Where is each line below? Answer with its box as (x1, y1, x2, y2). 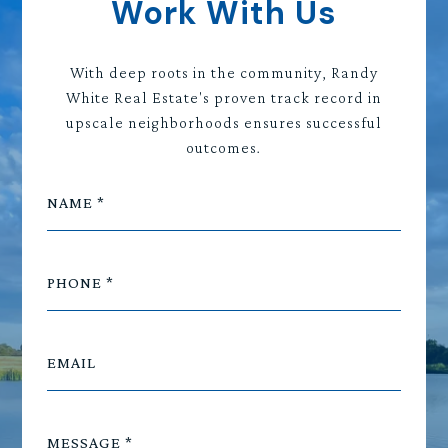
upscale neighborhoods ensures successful (65, 114, 382, 132)
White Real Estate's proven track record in (65, 89, 382, 107)
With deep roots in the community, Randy (69, 64, 378, 82)
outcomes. (186, 139, 262, 157)
